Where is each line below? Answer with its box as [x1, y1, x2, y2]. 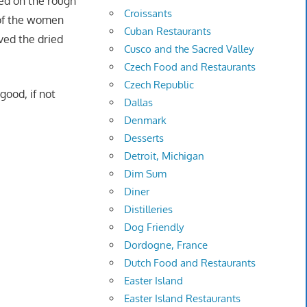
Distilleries [124, 203, 173, 217]
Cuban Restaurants [124, 25, 212, 38]
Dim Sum [124, 167, 167, 181]
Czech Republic [124, 78, 195, 92]
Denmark [124, 114, 167, 127]
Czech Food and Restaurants [124, 60, 256, 74]
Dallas [124, 96, 153, 110]
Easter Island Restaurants [124, 292, 241, 306]
